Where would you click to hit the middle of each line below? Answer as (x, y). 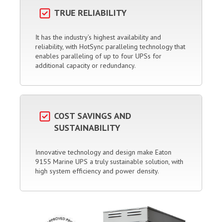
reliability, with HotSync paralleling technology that (110, 47)
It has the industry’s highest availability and (98, 37)
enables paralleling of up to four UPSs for (98, 56)
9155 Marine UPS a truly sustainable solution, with (109, 162)
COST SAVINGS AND (93, 116)
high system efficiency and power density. (97, 171)
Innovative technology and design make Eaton (103, 152)
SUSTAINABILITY (87, 128)
